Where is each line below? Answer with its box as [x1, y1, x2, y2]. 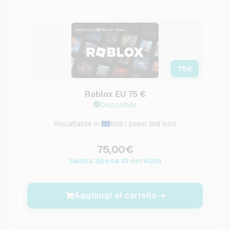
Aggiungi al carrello [73, 190, 157, 201]
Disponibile [100, 100, 137, 110]
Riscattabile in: [53, 119, 101, 129]
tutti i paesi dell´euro [110, 119, 177, 129]
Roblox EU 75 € [84, 89, 146, 100]
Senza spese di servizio [68, 156, 162, 166]
